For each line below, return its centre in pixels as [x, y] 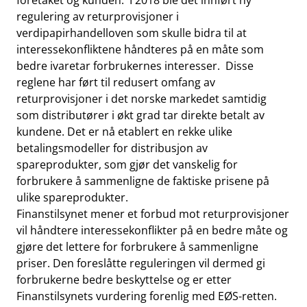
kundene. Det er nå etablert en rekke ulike [124, 132]
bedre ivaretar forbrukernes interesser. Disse [135, 66]
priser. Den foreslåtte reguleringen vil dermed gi [141, 263]
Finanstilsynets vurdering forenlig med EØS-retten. [147, 296]
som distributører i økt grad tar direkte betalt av [140, 115]
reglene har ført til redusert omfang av [116, 82]
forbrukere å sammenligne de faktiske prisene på [143, 181]
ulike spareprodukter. [72, 197]
